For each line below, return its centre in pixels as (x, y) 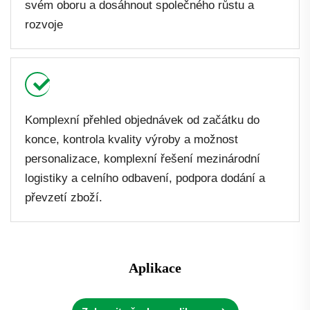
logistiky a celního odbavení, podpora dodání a (145, 179)
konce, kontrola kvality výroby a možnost (131, 140)
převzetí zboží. (64, 198)
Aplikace (155, 268)
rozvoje (44, 25)
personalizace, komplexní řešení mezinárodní (143, 159)
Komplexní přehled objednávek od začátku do (142, 120)
